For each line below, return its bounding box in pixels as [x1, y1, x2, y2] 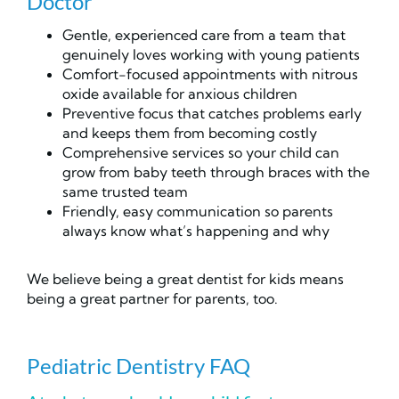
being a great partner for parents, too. [27, 289, 278, 308]
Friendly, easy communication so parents [62, 202, 333, 221]
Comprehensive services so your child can [62, 143, 339, 162]
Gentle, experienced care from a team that [62, 26, 346, 45]
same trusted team [62, 183, 188, 201]
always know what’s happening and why [62, 222, 330, 240]
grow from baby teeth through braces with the [62, 163, 370, 182]
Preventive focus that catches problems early [62, 104, 362, 123]
